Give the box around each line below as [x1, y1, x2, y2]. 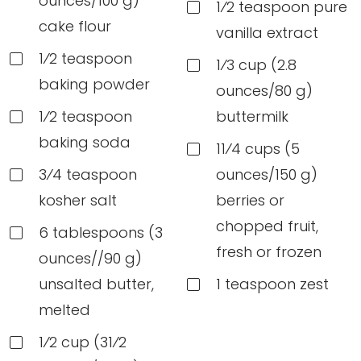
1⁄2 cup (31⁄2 [39, 332, 127, 353]
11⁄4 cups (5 [216, 139, 300, 160]
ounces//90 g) [39, 248, 142, 269]
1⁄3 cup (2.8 [216, 55, 297, 76]
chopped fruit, [216, 216, 318, 237]
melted [39, 300, 90, 321]
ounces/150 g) [216, 164, 317, 185]
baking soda [39, 132, 131, 153]
